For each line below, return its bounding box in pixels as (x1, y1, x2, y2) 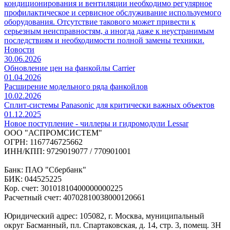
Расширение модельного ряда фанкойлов (4, 82, 148, 91)
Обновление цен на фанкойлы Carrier (4, 63, 135, 72)
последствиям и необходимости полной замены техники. (4, 35, 204, 45)
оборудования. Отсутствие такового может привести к (4, 17, 196, 26)
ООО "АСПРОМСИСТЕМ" (4, 128, 102, 137)
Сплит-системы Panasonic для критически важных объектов (4, 100, 215, 109)
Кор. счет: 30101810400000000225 (4, 183, 123, 193)
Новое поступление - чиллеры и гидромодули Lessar (4, 119, 188, 128)
